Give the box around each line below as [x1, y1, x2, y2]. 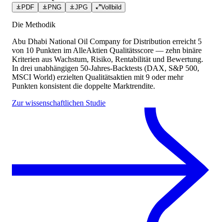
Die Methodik [12, 20, 55, 29]
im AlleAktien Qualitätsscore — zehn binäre [61, 46, 202, 55]
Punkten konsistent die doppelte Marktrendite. [12, 82, 155, 91]
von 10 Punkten [12, 46, 61, 55]
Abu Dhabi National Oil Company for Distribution [12, 37, 170, 46]
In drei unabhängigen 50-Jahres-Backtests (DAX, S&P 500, [12, 64, 199, 73]
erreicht [170, 37, 196, 46]
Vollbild [101, 3, 121, 11]
